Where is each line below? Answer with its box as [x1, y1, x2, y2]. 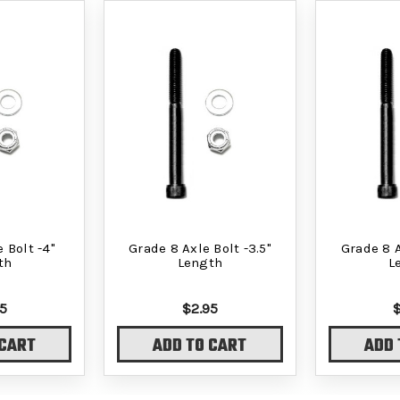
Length [177, 254, 223, 271]
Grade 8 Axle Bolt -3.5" [129, 239, 271, 256]
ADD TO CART [153, 333, 247, 361]
